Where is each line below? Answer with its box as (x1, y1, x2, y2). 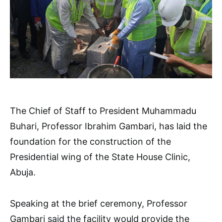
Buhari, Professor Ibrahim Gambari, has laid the (10, 120, 207, 131)
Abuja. (10, 166, 36, 177)
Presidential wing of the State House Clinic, (10, 151, 190, 162)
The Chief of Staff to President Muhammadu (10, 105, 196, 116)
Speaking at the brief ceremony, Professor (10, 198, 187, 209)
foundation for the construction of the (10, 136, 171, 147)
